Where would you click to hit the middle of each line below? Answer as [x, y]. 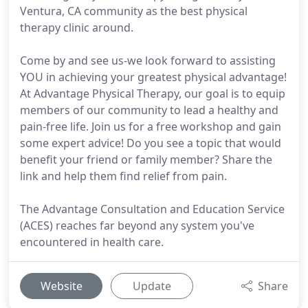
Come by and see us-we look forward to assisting [148, 60]
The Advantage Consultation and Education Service [152, 209]
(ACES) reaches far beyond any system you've [137, 225]
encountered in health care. [92, 242]
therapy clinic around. [77, 27]
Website [61, 286]
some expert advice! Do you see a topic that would [151, 143]
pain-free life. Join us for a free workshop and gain [151, 126]
